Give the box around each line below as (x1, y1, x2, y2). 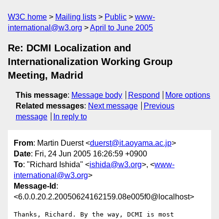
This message (16, 91, 67, 99)
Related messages (16, 102, 84, 110)
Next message (88, 102, 138, 110)
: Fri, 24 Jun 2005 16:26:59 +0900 (31, 150, 147, 158)
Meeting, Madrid (8, 70, 83, 81)
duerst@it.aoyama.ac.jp (90, 139, 172, 148)
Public (105, 13, 127, 21)
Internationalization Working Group (8, 56, 173, 67)
